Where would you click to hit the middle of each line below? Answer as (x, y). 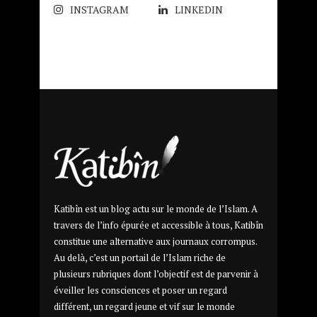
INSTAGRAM (99, 9)
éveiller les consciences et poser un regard (140, 290)
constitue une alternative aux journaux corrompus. (155, 241)
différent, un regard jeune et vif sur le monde (144, 306)
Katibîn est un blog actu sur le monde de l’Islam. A (156, 208)
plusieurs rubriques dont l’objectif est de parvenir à (156, 273)
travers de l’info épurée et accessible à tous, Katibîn (158, 225)
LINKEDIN (199, 9)
